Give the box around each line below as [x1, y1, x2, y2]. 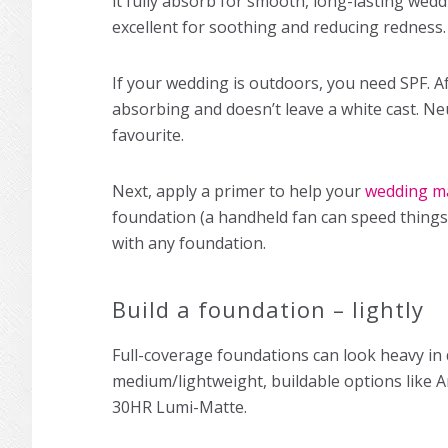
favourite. [112, 124, 184, 147]
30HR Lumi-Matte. [112, 396, 247, 419]
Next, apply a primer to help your [112, 180, 365, 203]
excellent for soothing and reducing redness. [112, 16, 446, 39]
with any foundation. [112, 232, 266, 255]
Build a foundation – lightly [112, 294, 424, 325]
